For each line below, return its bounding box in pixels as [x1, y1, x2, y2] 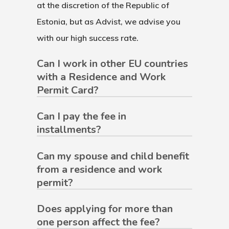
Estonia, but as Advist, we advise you [36, 16, 180, 27]
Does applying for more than [36, 202, 173, 216]
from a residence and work [36, 162, 162, 176]
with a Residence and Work [36, 70, 166, 84]
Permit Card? [36, 83, 99, 97]
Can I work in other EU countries [36, 57, 188, 71]
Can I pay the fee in [36, 109, 126, 124]
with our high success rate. [36, 32, 139, 43]
